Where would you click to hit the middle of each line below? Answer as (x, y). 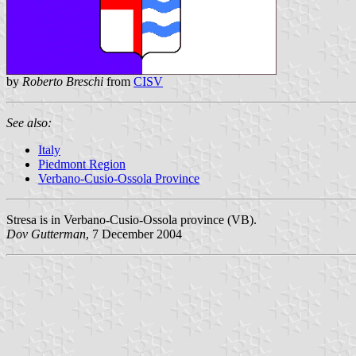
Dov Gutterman (46, 234)
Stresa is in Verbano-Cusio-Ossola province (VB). (132, 219)
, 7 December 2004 (134, 234)
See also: (29, 122)
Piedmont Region (82, 164)
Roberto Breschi (63, 81)
